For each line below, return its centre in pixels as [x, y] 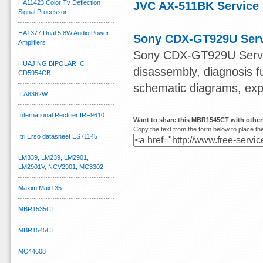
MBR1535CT [37, 209]
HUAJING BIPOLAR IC [51, 63]
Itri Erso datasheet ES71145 [58, 136]
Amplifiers [32, 42]
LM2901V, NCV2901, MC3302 [61, 167]
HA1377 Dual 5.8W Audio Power [64, 33]
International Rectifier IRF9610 [61, 115]
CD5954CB [34, 73]
